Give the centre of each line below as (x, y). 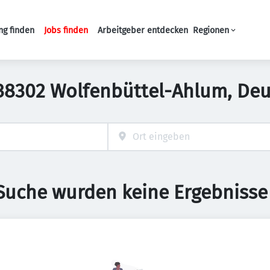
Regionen (211, 30)
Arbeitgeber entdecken (143, 30)
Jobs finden (66, 30)
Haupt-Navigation (139, 36)
